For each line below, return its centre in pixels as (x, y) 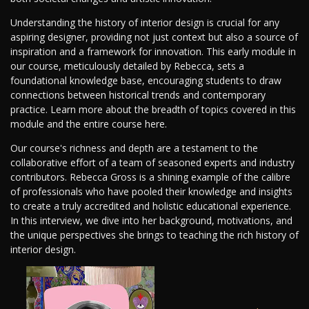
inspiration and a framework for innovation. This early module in (153, 52)
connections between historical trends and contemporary (138, 95)
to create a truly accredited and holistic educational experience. (151, 206)
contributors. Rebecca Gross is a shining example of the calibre (150, 177)
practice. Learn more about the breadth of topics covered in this (153, 110)
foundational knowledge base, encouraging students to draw (146, 81)
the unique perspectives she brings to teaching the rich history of (154, 235)
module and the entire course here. (89, 124)
